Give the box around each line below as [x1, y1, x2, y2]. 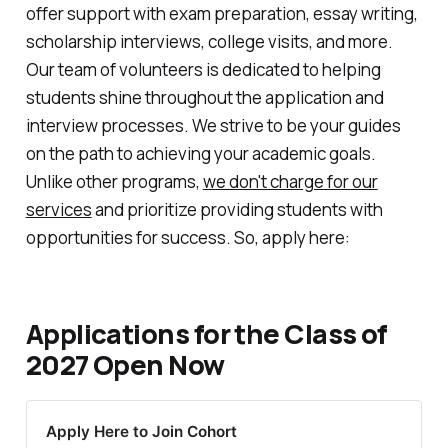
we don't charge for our [202, 170, 378, 194]
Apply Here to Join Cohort [46, 421, 238, 441]
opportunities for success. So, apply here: [25, 226, 350, 250]
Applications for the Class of [25, 314, 388, 352]
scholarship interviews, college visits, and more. [25, 30, 393, 54]
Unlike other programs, [25, 170, 203, 194]
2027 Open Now [25, 345, 225, 383]
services [25, 198, 92, 222]
